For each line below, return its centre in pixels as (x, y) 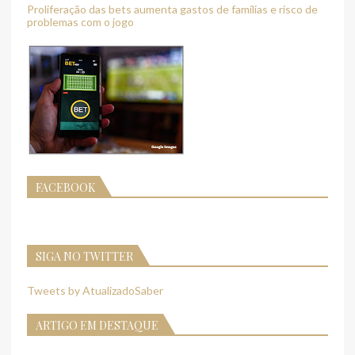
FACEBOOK (65, 187)
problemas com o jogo (80, 21)
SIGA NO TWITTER (84, 256)
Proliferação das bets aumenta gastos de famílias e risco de (172, 9)
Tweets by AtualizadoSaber (95, 290)
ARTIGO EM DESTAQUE (97, 325)
